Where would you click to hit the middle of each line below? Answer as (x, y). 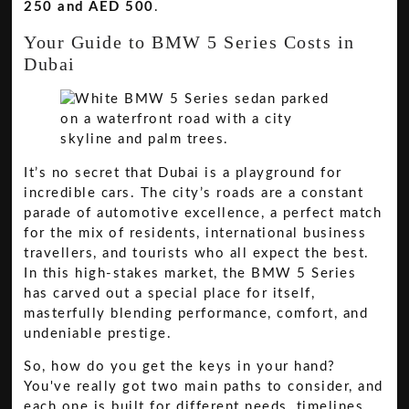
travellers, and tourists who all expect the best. (197, 253)
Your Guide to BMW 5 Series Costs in (189, 42)
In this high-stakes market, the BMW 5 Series (190, 273)
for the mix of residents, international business (195, 233)
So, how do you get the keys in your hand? (180, 367)
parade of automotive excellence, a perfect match (203, 213)
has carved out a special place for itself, (170, 293)
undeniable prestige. (98, 333)
